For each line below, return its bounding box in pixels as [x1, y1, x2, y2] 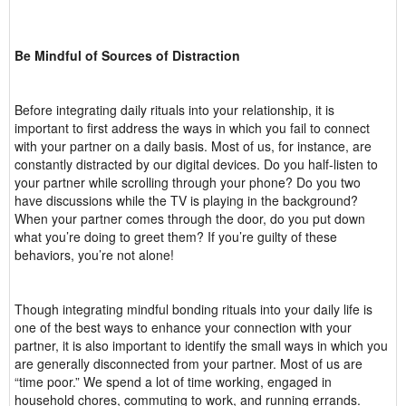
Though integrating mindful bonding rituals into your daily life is [14, 300, 372, 318]
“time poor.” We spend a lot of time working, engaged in [14, 372, 332, 391]
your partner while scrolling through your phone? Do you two [14, 173, 361, 191]
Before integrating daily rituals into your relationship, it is [14, 101, 334, 119]
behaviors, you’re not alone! [14, 246, 178, 264]
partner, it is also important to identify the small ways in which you [14, 336, 388, 354]
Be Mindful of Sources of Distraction [14, 46, 240, 64]
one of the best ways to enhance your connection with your [14, 318, 352, 336]
